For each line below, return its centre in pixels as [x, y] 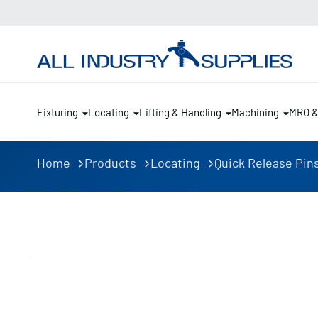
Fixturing [57, 113]
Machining [255, 113]
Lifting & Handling [180, 113]
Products [110, 163]
